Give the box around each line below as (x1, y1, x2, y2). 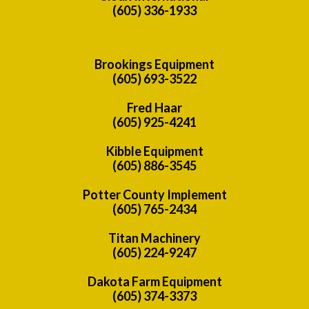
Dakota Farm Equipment (87, 273, 222, 289)
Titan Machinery (108, 230, 201, 246)
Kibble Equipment (106, 143, 203, 159)
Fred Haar (127, 99, 182, 115)
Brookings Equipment (94, 56, 215, 72)
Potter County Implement (82, 186, 227, 202)
